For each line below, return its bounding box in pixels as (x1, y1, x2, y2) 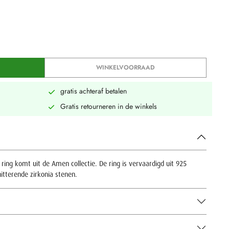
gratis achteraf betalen (60, 86, 127, 96)
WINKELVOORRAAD (96, 63, 155, 72)
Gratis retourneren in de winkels (60, 101, 157, 111)
